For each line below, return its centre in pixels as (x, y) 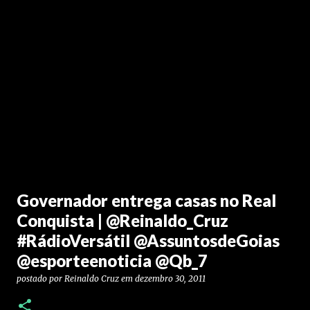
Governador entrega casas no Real (146, 200)
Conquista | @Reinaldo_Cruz (122, 220)
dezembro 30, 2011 (170, 279)
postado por (40, 279)
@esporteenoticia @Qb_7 (112, 261)
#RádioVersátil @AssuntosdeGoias (148, 240)
